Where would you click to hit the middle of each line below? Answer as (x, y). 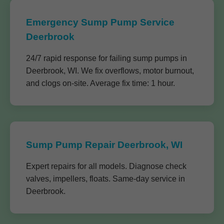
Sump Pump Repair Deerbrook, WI (104, 145)
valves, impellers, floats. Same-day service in (105, 179)
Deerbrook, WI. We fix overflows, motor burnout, (110, 71)
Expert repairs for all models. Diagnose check (106, 166)
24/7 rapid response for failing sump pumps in (106, 58)
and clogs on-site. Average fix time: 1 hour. (100, 83)
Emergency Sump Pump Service (100, 22)
